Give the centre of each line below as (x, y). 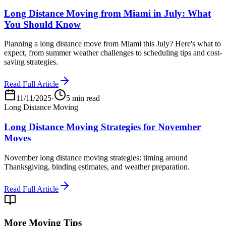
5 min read (83, 98)
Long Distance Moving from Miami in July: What (107, 13)
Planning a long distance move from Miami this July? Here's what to (112, 44)
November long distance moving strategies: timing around (96, 157)
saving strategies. (31, 62)
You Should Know (42, 24)
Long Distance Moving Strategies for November (102, 127)
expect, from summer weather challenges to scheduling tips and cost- (113, 53)
